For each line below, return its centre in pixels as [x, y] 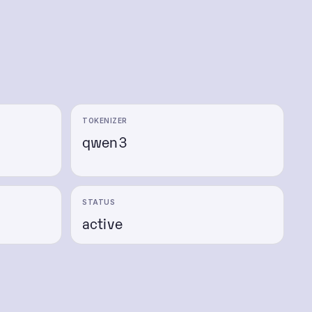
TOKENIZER [105, 120]
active [102, 223]
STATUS [99, 202]
